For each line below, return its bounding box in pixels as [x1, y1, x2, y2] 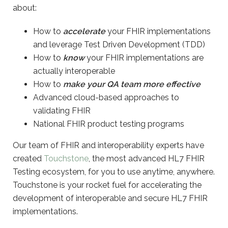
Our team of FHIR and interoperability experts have [13, 140, 204, 150]
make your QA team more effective [63, 79, 201, 89]
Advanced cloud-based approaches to [33, 93, 179, 102]
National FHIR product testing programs [33, 119, 184, 129]
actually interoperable [33, 66, 115, 76]
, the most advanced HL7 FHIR [89, 154, 205, 163]
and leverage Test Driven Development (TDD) [33, 40, 207, 49]
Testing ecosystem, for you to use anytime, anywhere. [13, 167, 215, 177]
